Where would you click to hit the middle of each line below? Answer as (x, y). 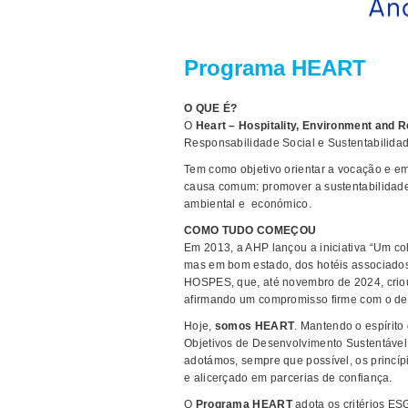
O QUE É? (211, 108)
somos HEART (255, 326)
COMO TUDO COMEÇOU (250, 230)
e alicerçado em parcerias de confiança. (288, 378)
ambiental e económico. (248, 204)
